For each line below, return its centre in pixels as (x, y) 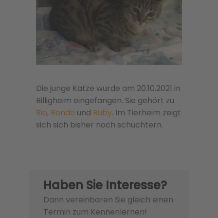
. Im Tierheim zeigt (146, 113)
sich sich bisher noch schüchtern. (100, 125)
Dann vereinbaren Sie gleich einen (108, 200)
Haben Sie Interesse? (105, 185)
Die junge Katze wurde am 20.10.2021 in (108, 89)
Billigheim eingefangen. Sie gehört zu (105, 101)
